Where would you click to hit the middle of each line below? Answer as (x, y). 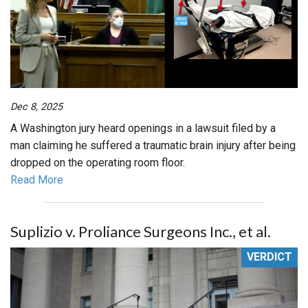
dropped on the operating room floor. (98, 162)
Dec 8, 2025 (36, 107)
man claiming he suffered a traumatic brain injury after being (153, 145)
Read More (37, 179)
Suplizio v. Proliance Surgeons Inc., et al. (141, 231)
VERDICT (269, 257)
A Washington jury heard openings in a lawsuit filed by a (143, 128)
